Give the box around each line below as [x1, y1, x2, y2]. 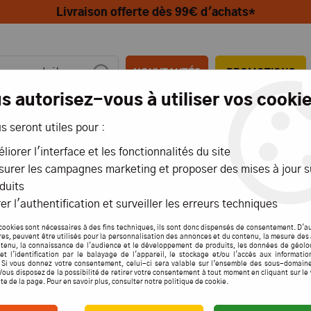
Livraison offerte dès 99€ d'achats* [56, 7, 255, 18]
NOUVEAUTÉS [133, 68, 201, 78]
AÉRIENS [87, 133, 140, 145]
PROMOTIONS [226, 68, 296, 78]
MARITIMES [194, 133, 264, 145]
